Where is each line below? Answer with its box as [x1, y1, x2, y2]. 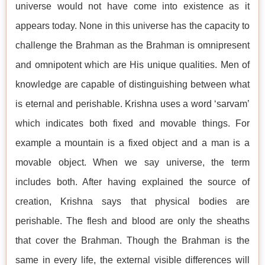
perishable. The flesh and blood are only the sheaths [15, 216, 250, 227]
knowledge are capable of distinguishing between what [15, 79, 250, 90]
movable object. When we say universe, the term [15, 157, 250, 168]
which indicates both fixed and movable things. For [15, 118, 250, 129]
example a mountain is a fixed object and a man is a [15, 138, 250, 148]
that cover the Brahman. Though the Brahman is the [15, 235, 250, 246]
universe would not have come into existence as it [15, 1, 250, 12]
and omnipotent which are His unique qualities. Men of [15, 60, 250, 70]
